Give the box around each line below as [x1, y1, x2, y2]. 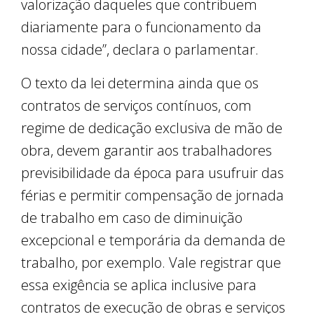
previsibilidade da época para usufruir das [21, 163, 284, 183]
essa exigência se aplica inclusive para [21, 275, 257, 295]
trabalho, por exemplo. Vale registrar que [21, 253, 281, 273]
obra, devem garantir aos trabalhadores [21, 141, 272, 161]
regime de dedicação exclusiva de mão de [21, 118, 282, 138]
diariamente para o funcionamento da [21, 18, 261, 37]
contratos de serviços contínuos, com [21, 96, 252, 116]
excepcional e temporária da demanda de [21, 231, 285, 250]
